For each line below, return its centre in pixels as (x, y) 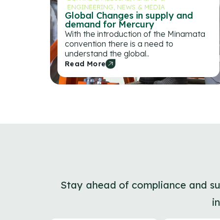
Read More (85, 64)
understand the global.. (107, 53)
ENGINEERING (90, 7)
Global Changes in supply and (129, 15)
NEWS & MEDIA (141, 7)
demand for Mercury (110, 24)
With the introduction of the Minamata (135, 34)
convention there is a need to (119, 43)
